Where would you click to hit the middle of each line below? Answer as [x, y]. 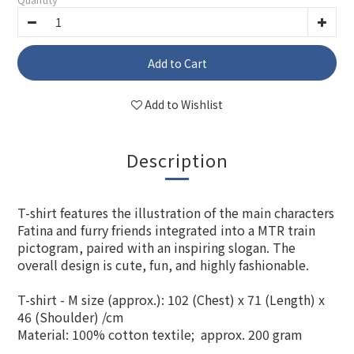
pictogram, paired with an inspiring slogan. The [156, 247]
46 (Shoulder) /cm [71, 317]
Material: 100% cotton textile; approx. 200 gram [160, 334]
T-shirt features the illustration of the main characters [176, 213]
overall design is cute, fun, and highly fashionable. [163, 265]
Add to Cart [177, 63]
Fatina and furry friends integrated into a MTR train [166, 230]
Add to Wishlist [184, 104]
